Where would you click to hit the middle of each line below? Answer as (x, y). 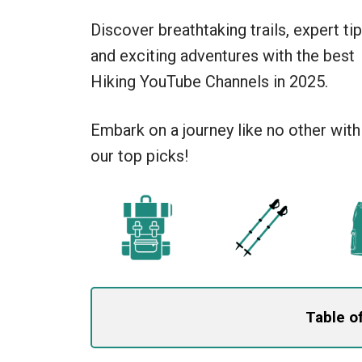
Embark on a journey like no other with (225, 130)
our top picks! (139, 156)
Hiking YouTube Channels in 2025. (209, 82)
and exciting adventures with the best (223, 56)
